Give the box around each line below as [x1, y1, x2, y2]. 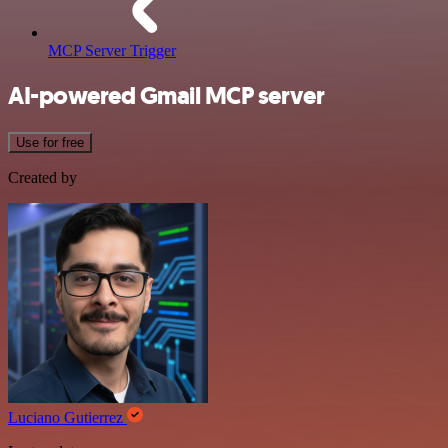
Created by [8, 168, 77, 186]
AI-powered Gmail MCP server [8, 79, 325, 112]
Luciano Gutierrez [8, 408, 127, 426]
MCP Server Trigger [48, 42, 176, 59]
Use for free [16, 134, 84, 150]
